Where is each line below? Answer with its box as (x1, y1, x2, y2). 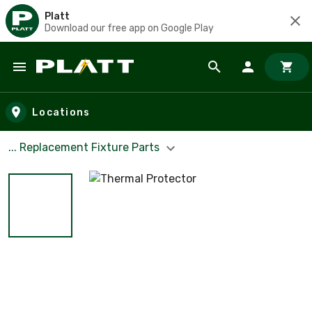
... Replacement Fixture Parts (8, 141, 162, 154)
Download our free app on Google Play (45, 22, 214, 34)
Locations (32, 106, 91, 118)
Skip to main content (13, 72, 134, 88)
